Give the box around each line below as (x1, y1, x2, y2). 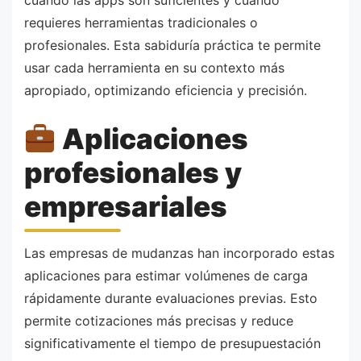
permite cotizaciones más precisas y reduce (24, 312, 293, 329)
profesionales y (24, 156, 242, 190)
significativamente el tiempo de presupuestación (24, 334, 321, 351)
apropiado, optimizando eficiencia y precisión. (24, 81, 307, 98)
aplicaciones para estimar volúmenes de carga (24, 267, 308, 284)
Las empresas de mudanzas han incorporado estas (24, 244, 334, 261)
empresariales (24, 189, 227, 224)
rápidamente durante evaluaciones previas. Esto (24, 289, 317, 306)
